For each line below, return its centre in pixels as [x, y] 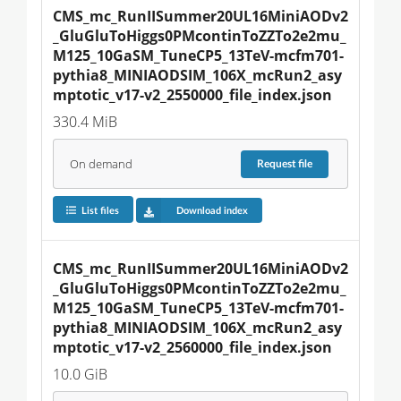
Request [278, 164]
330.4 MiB [85, 122]
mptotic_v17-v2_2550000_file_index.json [192, 95]
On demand [101, 164]
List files [100, 210]
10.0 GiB [80, 375]
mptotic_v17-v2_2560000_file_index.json [192, 348]
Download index [212, 210]
